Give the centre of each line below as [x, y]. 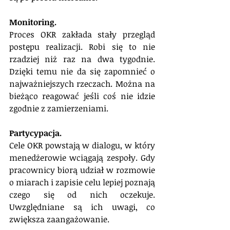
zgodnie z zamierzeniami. [59, 108]
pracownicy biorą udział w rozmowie [82, 170]
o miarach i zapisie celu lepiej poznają [82, 182]
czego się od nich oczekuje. [82, 194]
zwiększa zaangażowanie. [59, 219]
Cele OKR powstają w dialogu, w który [82, 145]
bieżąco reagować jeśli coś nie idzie [82, 96]
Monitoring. [33, 22]
